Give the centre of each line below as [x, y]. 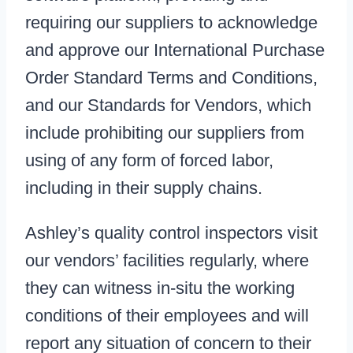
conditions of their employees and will [167, 316]
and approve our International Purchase [175, 50]
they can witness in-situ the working [160, 288]
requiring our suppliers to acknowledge [171, 23]
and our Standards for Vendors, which [168, 106]
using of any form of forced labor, [149, 161]
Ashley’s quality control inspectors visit [171, 233]
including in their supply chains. [144, 188]
